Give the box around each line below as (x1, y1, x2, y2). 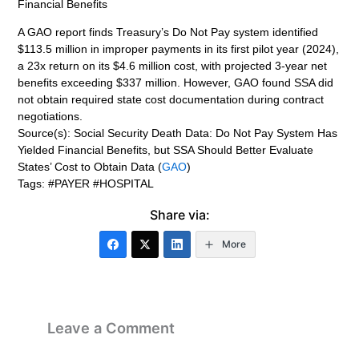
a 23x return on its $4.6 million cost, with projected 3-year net (18, 59, 328, 73)
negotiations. (18, 110, 83, 123)
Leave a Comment (46, 318, 175, 337)
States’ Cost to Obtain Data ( (18, 160, 163, 174)
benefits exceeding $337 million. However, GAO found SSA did (18, 76, 334, 90)
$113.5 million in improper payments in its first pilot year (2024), (18, 42, 340, 56)
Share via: (149, 207, 210, 224)
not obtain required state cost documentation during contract (18, 93, 325, 107)
